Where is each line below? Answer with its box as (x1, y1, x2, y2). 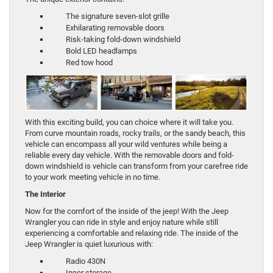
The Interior (25, 189, 66, 199)
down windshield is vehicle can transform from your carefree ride (25, 161, 248, 171)
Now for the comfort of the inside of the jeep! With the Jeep (25, 206, 229, 216)
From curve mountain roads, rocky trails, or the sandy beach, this (25, 128, 246, 138)
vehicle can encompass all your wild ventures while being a (25, 139, 227, 149)
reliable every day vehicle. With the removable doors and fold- (25, 150, 234, 160)
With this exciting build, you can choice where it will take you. (25, 117, 233, 127)
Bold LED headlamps (49, 46, 137, 55)
